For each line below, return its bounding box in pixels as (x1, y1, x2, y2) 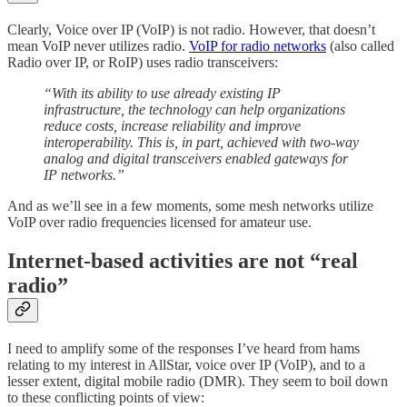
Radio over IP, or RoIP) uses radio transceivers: (7, 55, 278, 71)
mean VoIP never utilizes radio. (7, 38, 189, 55)
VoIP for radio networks (189, 38, 326, 55)
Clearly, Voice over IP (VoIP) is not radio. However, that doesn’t (7, 22, 375, 38)
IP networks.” (44, 167, 124, 184)
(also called (326, 38, 394, 55)
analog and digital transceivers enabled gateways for (44, 151, 348, 167)
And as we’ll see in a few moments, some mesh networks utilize (7, 198, 373, 214)
